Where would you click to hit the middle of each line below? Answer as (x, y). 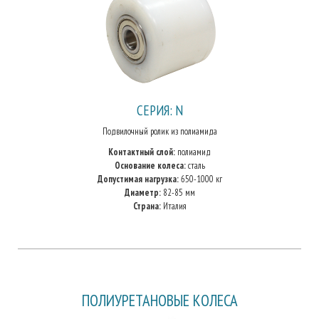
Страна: (147, 206)
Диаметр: (142, 193)
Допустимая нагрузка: (138, 179)
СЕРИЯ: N (159, 110)
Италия (173, 206)
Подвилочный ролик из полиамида (159, 131)
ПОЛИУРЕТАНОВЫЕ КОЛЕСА (159, 300)
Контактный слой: (142, 152)
